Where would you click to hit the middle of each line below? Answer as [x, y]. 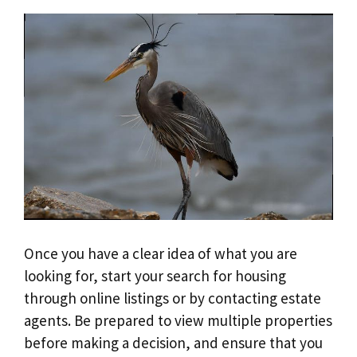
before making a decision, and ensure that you [173, 343]
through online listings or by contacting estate [173, 298]
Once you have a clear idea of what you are [161, 254]
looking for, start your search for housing [155, 276]
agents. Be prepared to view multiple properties [178, 321]
